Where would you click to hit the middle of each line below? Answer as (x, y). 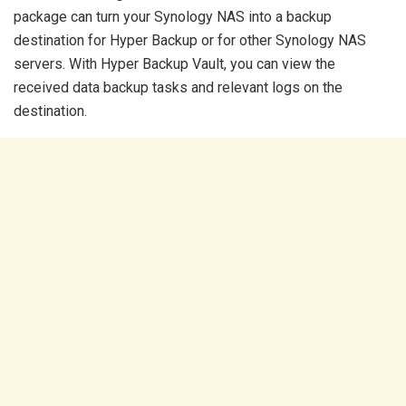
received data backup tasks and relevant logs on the (178, 87)
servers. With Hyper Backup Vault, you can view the (174, 63)
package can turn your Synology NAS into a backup (173, 16)
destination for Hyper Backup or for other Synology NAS (190, 40)
